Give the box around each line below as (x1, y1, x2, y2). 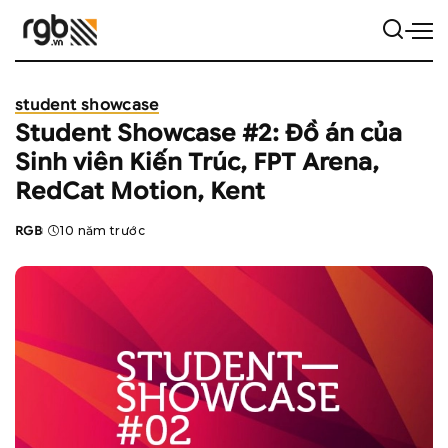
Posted (14, 231, 66, 247)
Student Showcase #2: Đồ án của (15, 119, 402, 148)
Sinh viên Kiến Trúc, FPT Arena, (15, 148, 379, 177)
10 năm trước (60, 223, 145, 238)
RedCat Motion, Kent (15, 177, 265, 206)
